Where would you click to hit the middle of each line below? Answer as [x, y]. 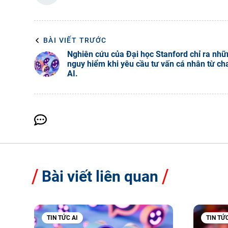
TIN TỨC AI [62, 218]
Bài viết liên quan [100, 176]
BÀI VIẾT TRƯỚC [75, 40]
